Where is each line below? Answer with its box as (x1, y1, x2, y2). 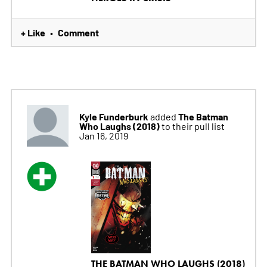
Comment (57, 26, 99, 39)
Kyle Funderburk (79, 110, 148, 123)
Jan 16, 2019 (79, 129, 128, 142)
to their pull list (161, 120, 225, 132)
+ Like (20, 26, 45, 39)
